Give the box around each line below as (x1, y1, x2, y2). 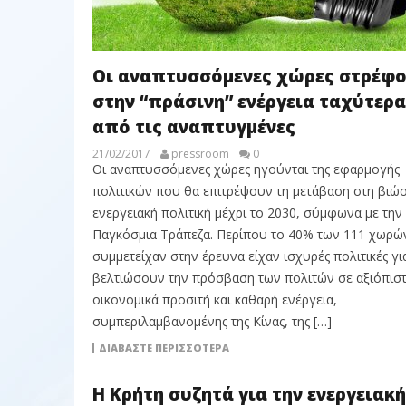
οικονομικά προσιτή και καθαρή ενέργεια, (92, 291, 337, 308)
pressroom (170, 146, 229, 161)
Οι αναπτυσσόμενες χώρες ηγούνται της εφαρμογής (92, 160, 400, 178)
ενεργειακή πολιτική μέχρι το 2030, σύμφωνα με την (92, 204, 402, 221)
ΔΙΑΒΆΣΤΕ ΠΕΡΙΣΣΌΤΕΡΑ (98, 341, 229, 354)
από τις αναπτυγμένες (92, 115, 295, 139)
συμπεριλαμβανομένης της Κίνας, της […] (92, 313, 332, 330)
